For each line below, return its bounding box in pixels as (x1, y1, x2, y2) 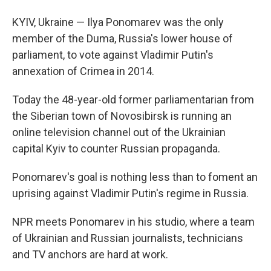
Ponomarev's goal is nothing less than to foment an (12, 171, 258, 184)
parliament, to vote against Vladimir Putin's (12, 48, 214, 62)
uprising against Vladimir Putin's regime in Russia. (12, 187, 249, 200)
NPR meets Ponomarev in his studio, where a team (12, 215, 255, 229)
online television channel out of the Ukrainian (12, 126, 226, 139)
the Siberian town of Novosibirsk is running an (12, 109, 232, 123)
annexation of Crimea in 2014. (12, 65, 154, 78)
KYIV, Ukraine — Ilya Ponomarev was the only (12, 16, 224, 29)
